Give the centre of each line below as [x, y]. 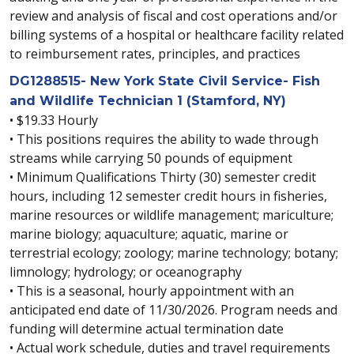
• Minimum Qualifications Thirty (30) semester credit [163, 177]
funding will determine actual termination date [147, 329]
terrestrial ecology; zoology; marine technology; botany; [174, 253]
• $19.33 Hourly [54, 120]
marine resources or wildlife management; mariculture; [171, 215]
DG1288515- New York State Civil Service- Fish [165, 81]
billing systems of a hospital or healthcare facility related [177, 35]
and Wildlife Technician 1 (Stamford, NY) [148, 101]
